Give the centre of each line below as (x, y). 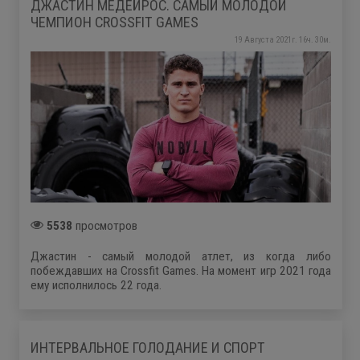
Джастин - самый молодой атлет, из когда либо (181, 256)
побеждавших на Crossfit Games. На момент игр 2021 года (181, 270)
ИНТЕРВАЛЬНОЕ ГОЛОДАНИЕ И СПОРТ (148, 347)
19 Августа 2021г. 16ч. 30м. (282, 40)
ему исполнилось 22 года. (96, 285)
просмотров (105, 225)
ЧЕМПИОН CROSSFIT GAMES (115, 22)
